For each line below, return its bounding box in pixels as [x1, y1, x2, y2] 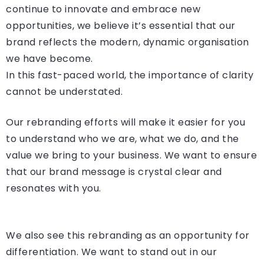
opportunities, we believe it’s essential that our [6, 19, 236, 33]
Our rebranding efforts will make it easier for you [6, 115, 245, 130]
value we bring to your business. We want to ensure [6, 148, 257, 163]
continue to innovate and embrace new [6, 2, 200, 16]
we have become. [6, 52, 93, 66]
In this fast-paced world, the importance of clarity [6, 68, 254, 82]
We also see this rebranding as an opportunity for [6, 229, 250, 243]
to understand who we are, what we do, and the [6, 132, 239, 146]
